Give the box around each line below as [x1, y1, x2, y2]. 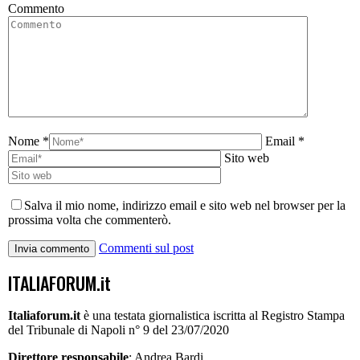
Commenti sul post [99, 240, 194, 255]
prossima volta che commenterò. [8, 212, 171, 227]
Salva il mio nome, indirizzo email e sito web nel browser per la [24, 198, 346, 212]
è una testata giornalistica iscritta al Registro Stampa [80, 308, 345, 322]
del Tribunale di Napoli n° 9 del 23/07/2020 [8, 322, 229, 337]
